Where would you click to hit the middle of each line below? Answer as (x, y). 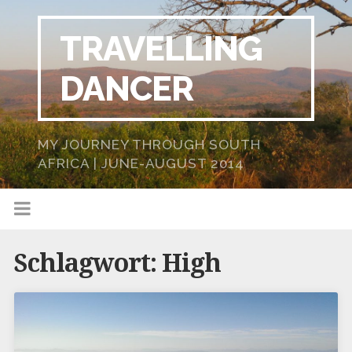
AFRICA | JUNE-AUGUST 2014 (141, 163)
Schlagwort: (88, 263)
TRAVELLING (161, 48)
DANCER (126, 88)
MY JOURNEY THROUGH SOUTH (149, 145)
